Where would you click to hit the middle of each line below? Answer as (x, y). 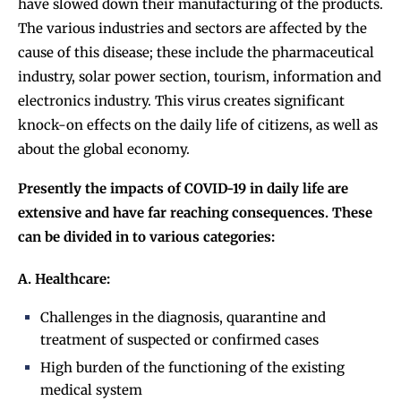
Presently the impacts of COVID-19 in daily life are (183, 189)
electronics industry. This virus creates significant (181, 101)
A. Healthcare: (64, 279)
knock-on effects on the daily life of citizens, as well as (198, 125)
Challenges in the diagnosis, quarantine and (183, 318)
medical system (91, 390)
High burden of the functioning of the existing (192, 368)
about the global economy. (104, 149)
